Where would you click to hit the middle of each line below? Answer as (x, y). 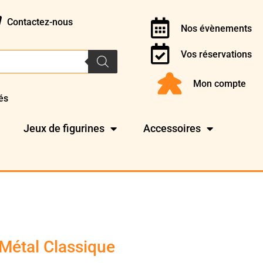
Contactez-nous (40, 22)
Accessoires (172, 129)
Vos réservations (216, 54)
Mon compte (220, 83)
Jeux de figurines (64, 129)
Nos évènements (216, 28)
